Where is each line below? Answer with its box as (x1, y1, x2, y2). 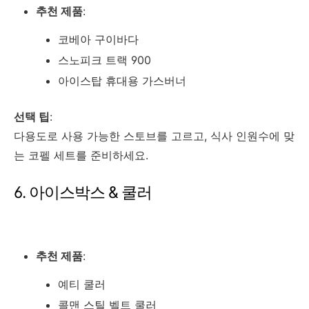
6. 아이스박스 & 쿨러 (14, 183, 152, 202)
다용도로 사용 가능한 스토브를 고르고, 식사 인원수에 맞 (14, 128, 295, 143)
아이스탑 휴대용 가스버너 (58, 73, 186, 88)
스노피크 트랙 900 (58, 52, 151, 67)
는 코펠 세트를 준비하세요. (14, 148, 148, 162)
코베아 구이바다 (58, 32, 139, 46)
